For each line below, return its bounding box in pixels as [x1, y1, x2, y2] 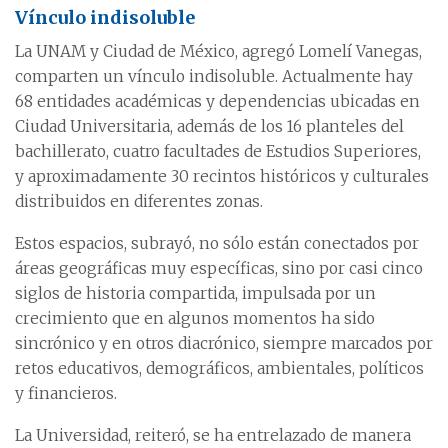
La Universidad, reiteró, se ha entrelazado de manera [15, 426, 411, 446]
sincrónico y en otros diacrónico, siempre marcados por [15, 334, 433, 354]
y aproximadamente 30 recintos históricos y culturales [15, 167, 429, 187]
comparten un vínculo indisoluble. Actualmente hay [15, 67, 413, 87]
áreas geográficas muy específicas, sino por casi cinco [15, 259, 423, 279]
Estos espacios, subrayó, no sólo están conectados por [15, 234, 419, 254]
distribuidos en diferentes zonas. [15, 192, 263, 212]
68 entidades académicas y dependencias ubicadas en [15, 92, 420, 112]
